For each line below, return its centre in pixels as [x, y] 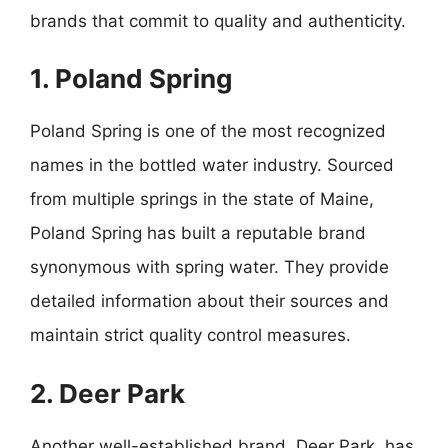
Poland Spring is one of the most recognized [208, 131]
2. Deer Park [107, 393]
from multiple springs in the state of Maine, [202, 199]
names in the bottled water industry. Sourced [212, 165]
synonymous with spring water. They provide [209, 267]
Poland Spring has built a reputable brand [198, 233]
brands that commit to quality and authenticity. [218, 20]
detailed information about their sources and [209, 301]
